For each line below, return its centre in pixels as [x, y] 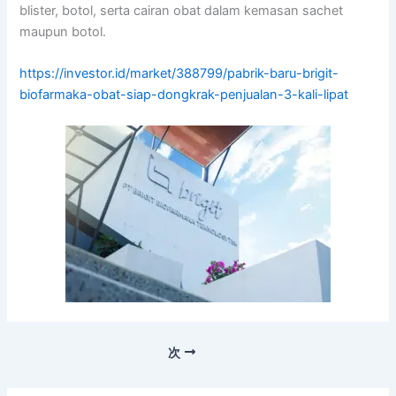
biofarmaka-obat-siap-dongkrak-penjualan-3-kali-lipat [184, 95]
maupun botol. [63, 31]
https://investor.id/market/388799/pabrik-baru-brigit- [179, 74]
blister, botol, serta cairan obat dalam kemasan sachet [182, 10]
